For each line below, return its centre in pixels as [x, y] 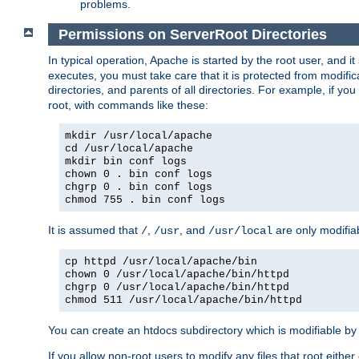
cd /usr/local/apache [129, 149]
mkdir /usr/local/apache [139, 136]
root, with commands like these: [128, 105]
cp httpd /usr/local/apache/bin [161, 262]
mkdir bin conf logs [126, 162]
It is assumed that [95, 230]
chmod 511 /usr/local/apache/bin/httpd [184, 301]
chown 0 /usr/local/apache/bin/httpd [177, 275]
